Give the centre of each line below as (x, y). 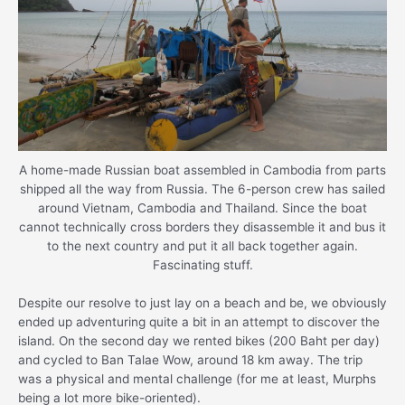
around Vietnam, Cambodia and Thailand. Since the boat (202, 208)
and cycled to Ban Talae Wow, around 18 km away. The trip (190, 359)
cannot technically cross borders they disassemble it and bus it (202, 227)
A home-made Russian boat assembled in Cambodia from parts (202, 170)
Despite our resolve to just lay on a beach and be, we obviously (202, 302)
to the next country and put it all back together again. (202, 246)
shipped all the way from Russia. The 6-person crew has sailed (202, 189)
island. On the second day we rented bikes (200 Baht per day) (199, 340)
